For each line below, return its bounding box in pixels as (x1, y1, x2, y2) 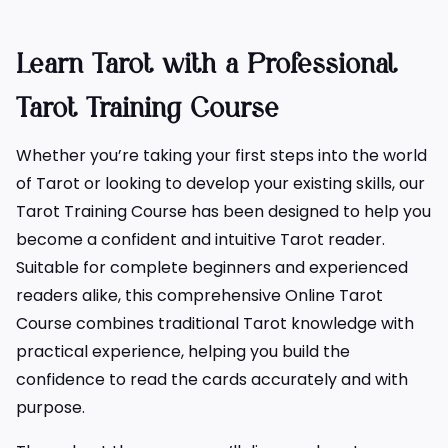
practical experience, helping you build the (16, 339, 350, 363)
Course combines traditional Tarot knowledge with (16, 311, 414, 335)
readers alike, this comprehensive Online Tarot (16, 283, 383, 307)
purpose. (16, 395, 85, 419)
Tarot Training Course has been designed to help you (16, 199, 431, 223)
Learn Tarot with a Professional (16, 51, 397, 79)
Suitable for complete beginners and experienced (16, 255, 408, 279)
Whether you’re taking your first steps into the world (16, 143, 427, 167)
